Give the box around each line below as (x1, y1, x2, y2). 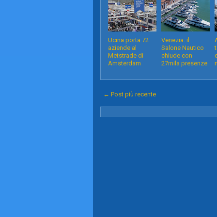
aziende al (108, 44, 137, 51)
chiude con (161, 52, 192, 59)
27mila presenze (161, 60, 207, 67)
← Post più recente (103, 91, 156, 98)
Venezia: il (161, 36, 189, 44)
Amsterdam (108, 60, 141, 67)
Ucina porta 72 (108, 36, 149, 44)
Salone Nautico (161, 44, 204, 51)
